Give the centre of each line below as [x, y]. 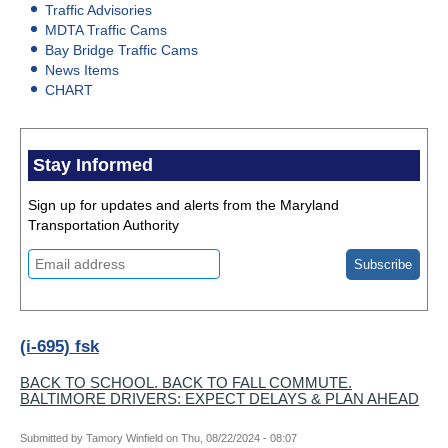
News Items [82, 70]
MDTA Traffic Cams [106, 30]
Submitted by [53, 438]
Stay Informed [93, 165]
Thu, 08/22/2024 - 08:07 [239, 438]
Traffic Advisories [98, 10]
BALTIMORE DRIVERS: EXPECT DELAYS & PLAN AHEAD [219, 399]
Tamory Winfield [124, 438]
